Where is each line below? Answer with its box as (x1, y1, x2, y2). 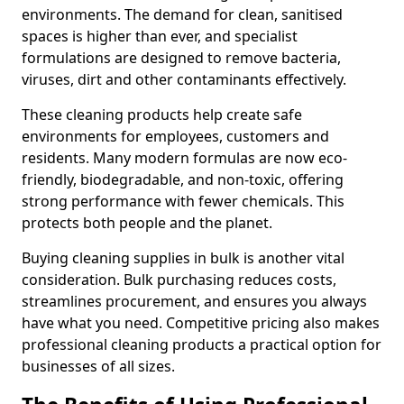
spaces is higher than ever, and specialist (22, 26, 298, 46)
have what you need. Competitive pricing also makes (22, 313, 380, 333)
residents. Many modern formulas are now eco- (22, 148, 347, 168)
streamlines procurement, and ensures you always (22, 291, 367, 311)
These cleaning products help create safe (22, 105, 302, 124)
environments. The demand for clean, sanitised (22, 5, 343, 24)
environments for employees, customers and (22, 126, 329, 146)
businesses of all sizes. (22, 356, 175, 376)
